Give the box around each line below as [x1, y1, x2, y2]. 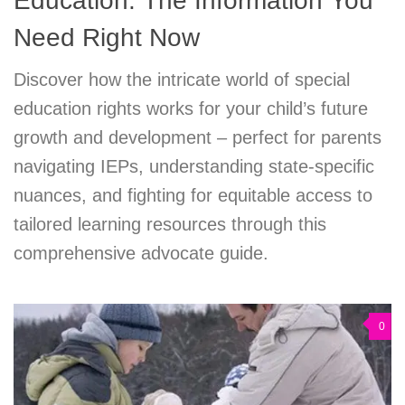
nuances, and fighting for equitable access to [14, 185, 372, 205]
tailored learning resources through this [14, 214, 326, 234]
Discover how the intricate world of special [14, 70, 350, 89]
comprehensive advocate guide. [14, 243, 268, 263]
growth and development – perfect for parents [14, 127, 381, 147]
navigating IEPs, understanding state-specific [14, 156, 374, 176]
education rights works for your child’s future [14, 99, 368, 118]
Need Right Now [14, 24, 200, 52]
